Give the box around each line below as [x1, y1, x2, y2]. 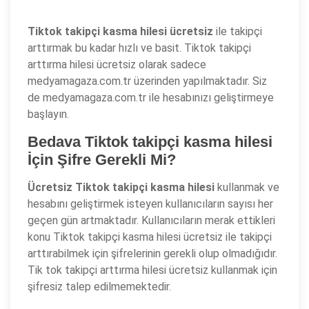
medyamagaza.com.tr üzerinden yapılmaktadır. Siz [28, 74, 267, 88]
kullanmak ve [215, 181, 279, 194]
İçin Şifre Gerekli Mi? [28, 151, 176, 168]
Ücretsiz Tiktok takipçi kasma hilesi [28, 181, 215, 194]
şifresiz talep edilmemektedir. [28, 280, 171, 293]
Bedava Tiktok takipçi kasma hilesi [28, 133, 272, 150]
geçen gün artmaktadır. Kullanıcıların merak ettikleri [28, 214, 275, 227]
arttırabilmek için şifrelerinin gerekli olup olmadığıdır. [28, 247, 277, 260]
